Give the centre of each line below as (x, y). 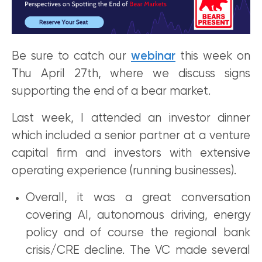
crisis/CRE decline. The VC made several (138, 251)
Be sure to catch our (71, 56)
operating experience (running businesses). (124, 171)
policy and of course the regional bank (138, 233)
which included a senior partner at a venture (131, 136)
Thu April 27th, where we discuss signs (131, 74)
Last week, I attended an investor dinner (131, 118)
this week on (213, 56)
